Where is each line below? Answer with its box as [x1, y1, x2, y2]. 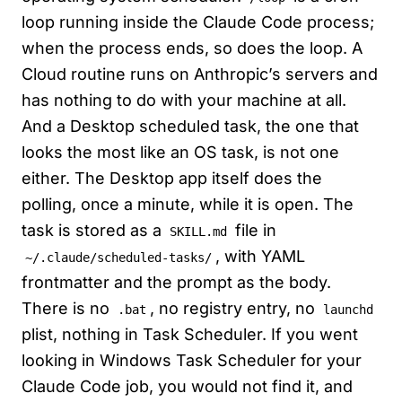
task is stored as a [22, 221, 166, 240]
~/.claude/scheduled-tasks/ [25, 250, 212, 266]
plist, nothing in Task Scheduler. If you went [22, 325, 358, 345]
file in [231, 221, 276, 240]
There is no [22, 299, 114, 319]
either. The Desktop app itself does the [22, 169, 322, 188]
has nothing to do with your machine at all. [22, 91, 346, 110]
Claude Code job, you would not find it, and [22, 377, 353, 397]
